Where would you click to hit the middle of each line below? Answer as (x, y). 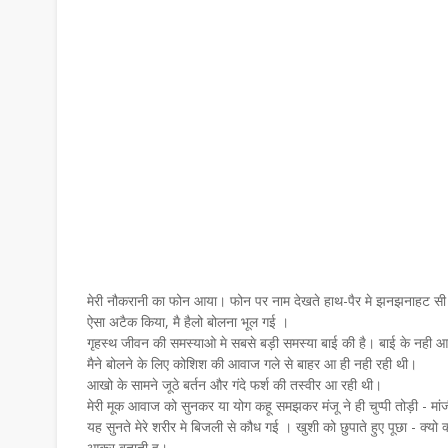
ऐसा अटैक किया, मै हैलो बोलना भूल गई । (188, 321)
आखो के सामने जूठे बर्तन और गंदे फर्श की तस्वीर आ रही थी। (234, 384)
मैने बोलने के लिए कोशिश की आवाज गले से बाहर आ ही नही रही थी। (252, 363)
